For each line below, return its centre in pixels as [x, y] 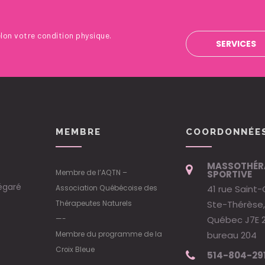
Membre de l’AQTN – [91, 173]
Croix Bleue [76, 250]
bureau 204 [232, 235]
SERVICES [236, 44]
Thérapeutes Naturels [94, 203]
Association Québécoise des [106, 188]
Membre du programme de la [109, 234]
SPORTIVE [230, 174]
